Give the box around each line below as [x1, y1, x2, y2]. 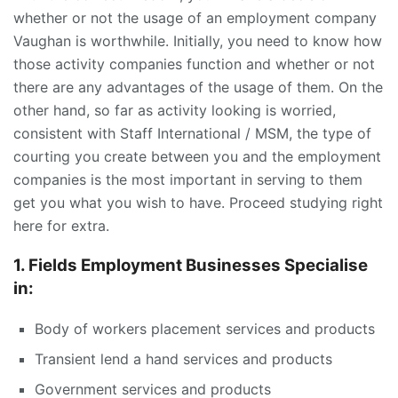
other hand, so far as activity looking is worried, [13, 101, 336, 120]
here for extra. [13, 217, 109, 235]
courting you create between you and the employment [13, 147, 381, 166]
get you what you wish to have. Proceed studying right [13, 194, 383, 212]
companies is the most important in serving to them [13, 171, 362, 189]
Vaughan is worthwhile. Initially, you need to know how [13, 32, 382, 51]
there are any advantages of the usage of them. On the [13, 78, 383, 97]
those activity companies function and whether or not [13, 55, 375, 74]
